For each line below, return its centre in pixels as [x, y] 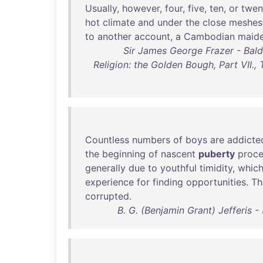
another [114, 36]
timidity [216, 168]
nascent [178, 154]
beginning [124, 154]
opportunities [216, 182]
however [141, 8]
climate [119, 22]
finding [168, 182]
